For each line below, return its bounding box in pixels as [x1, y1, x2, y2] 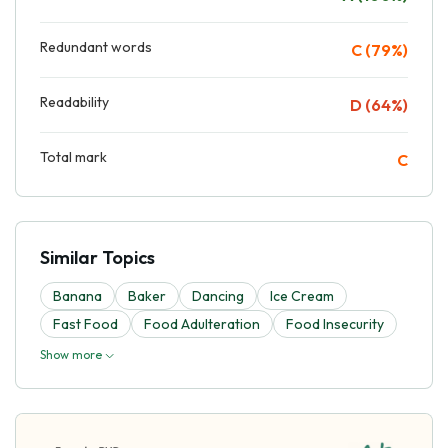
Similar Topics [40, 245, 155, 269]
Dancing [192, 286, 244, 305]
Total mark [40, 147, 107, 166]
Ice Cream [270, 286, 334, 305]
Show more [40, 346, 105, 362]
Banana [53, 286, 102, 305]
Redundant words [40, 37, 152, 56]
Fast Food [53, 314, 118, 333]
